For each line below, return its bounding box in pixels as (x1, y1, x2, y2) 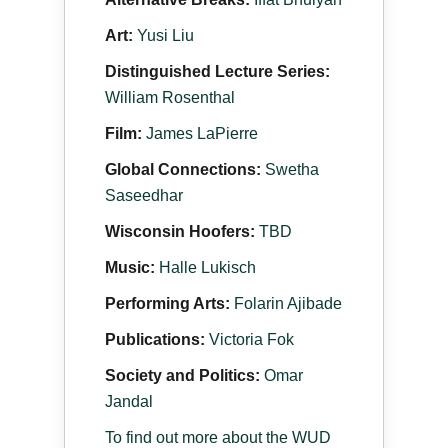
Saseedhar (105, 186, 183, 204)
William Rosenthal (105, 88, 235, 106)
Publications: (105, 330, 209, 348)
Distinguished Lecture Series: (105, 62, 330, 80)
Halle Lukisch (159, 258, 256, 276)
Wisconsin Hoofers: (105, 222, 259, 240)
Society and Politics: (105, 366, 264, 384)
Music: (105, 258, 159, 276)
